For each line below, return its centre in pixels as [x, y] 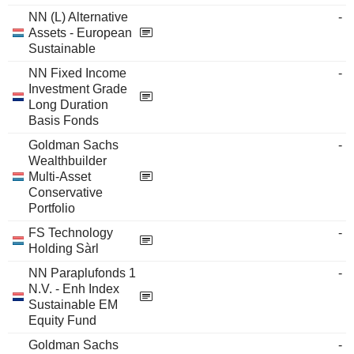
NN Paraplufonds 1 [82, 273]
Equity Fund [62, 320]
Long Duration [68, 105]
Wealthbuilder [68, 161]
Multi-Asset [60, 177]
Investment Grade [78, 89]
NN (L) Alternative [78, 17]
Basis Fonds [64, 121]
